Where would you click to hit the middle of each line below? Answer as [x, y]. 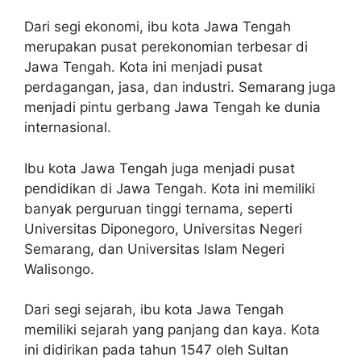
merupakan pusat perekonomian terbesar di [166, 47]
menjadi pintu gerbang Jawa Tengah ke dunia [172, 107]
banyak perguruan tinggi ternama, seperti [158, 208]
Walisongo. [59, 269]
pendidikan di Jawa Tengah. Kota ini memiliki [170, 188]
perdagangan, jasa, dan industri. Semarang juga [180, 87]
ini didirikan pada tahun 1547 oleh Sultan [156, 350]
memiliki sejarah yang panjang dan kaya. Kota [172, 330]
